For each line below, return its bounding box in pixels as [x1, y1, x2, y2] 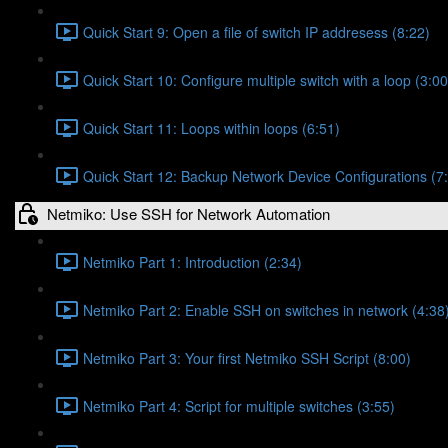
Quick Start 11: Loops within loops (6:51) [83, 117, 340, 138]
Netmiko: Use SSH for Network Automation [47, 202, 330, 224]
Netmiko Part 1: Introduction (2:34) [83, 251, 302, 272]
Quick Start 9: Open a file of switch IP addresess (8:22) [83, 21, 430, 42]
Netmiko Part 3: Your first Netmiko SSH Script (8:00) [83, 347, 411, 368]
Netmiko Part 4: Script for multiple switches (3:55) [83, 395, 395, 416]
